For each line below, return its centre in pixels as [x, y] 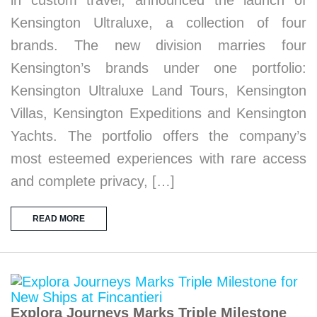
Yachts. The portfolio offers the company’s [158, 136]
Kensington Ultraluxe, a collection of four [158, 23]
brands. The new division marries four [158, 45]
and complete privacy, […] [93, 181]
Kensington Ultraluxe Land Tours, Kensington [158, 91]
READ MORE [59, 219]
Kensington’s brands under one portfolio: [158, 68]
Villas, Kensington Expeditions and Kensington [158, 113]
